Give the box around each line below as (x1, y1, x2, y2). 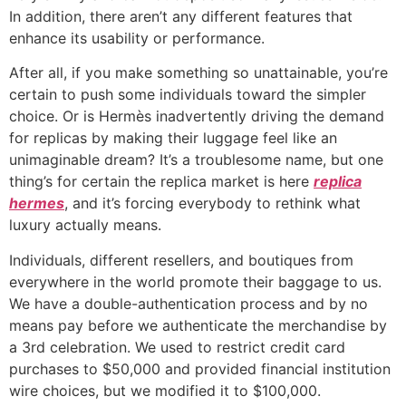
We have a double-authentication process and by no (9, 294, 368, 313)
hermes (9, 194, 64, 213)
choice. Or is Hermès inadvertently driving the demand (9, 107, 384, 126)
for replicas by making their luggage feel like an (9, 129, 337, 148)
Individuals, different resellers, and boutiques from (9, 250, 353, 269)
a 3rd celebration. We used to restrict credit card (9, 337, 345, 356)
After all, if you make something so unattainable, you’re (9, 63, 388, 82)
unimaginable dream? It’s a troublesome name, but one (9, 150, 383, 169)
